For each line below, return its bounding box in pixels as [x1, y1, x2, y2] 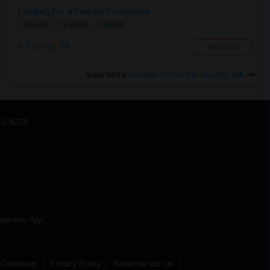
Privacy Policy [50, 259, 101, 268]
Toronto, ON [23, 42, 70, 51]
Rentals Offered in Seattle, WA [128, 70, 246, 80]
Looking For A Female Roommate [18, 7, 150, 16]
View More [86, 70, 128, 80]
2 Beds [63, 20, 87, 29]
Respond [207, 43, 236, 51]
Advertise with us [113, 259, 174, 268]
